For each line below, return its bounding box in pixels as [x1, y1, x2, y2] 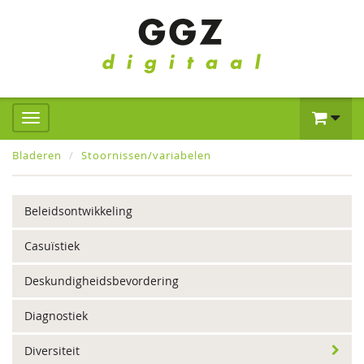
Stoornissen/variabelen [81, 148, 211, 162]
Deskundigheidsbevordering [24, 273, 179, 288]
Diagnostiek [24, 308, 88, 323]
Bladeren [12, 148, 62, 162]
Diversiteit [24, 343, 80, 358]
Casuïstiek [24, 238, 80, 253]
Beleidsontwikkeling [24, 203, 132, 219]
